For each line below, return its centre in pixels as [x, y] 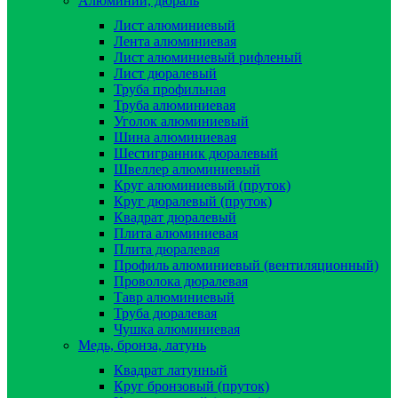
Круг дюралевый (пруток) [193, 201]
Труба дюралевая [165, 313]
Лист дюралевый [165, 73]
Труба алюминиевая [175, 105]
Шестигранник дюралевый [196, 153]
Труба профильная [170, 89]
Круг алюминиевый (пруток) [202, 185]
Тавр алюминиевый [174, 297]
